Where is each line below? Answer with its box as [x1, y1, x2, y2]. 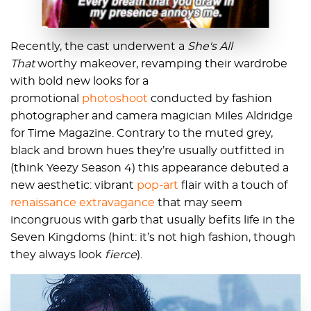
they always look [10, 249, 105, 260]
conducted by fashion [148, 92, 272, 104]
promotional [10, 92, 82, 104]
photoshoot [82, 92, 148, 104]
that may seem [155, 196, 242, 208]
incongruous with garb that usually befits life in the [10, 214, 295, 226]
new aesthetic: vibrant [10, 179, 137, 191]
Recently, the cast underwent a [10, 40, 187, 52]
